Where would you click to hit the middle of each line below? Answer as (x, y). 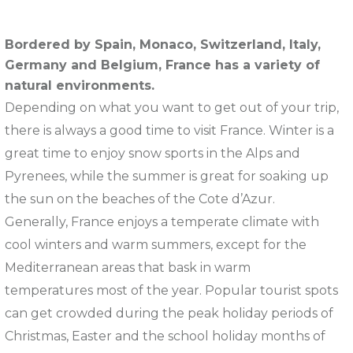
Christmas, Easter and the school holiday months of (165, 336)
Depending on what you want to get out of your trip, (172, 107)
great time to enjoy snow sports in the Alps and (152, 153)
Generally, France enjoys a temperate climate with (162, 221)
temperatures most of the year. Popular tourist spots (171, 290)
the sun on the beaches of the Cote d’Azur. (140, 199)
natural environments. (80, 85)
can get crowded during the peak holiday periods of (169, 313)
